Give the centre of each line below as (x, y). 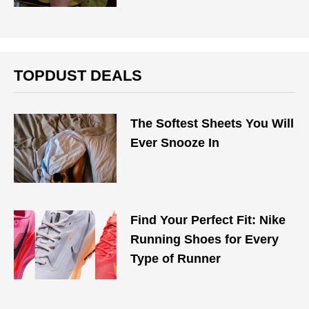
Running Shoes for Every (205, 239)
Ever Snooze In (175, 143)
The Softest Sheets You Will (212, 123)
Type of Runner (176, 259)
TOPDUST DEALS (78, 76)
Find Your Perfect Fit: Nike (208, 220)
